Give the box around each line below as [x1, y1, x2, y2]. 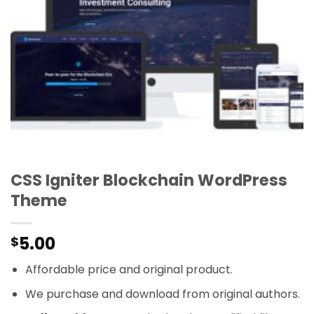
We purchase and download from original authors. [25, 285, 300, 302]
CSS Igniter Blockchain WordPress [11, 168, 287, 191]
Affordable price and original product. [25, 261, 233, 278]
